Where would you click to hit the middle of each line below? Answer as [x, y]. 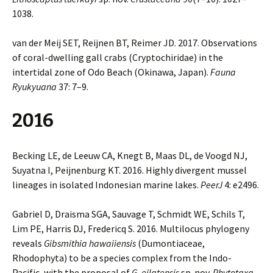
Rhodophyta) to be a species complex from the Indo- [122, 258]
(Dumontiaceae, [170, 243]
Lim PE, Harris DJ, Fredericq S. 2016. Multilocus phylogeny [131, 229]
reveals [28, 243]
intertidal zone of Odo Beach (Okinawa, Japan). [111, 72]
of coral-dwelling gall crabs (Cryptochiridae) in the [118, 57]
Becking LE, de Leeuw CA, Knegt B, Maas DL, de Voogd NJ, [130, 155]
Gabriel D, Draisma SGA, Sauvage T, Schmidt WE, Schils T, [129, 214]
